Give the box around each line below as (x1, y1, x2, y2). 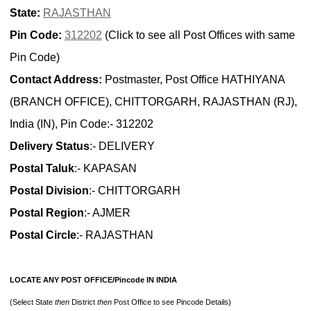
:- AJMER (84, 207, 131, 219)
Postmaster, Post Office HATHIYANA (102, 74, 285, 86)
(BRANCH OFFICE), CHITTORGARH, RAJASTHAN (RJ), (10, 96, 297, 108)
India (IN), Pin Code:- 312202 (10, 118, 153, 131)
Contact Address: (10, 74, 102, 86)
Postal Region (10, 207, 84, 219)
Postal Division (10, 185, 89, 197)
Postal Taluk (10, 162, 74, 175)
